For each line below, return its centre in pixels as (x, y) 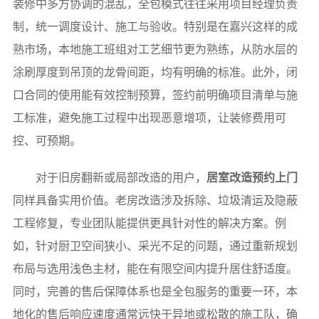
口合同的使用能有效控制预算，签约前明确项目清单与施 (155, 95)
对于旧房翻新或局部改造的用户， (121, 178)
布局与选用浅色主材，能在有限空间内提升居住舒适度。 (155, 269)
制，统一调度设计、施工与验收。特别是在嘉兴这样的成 (155, 27)
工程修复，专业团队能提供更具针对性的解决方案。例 (149, 224)
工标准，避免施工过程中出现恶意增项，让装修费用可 (149, 118)
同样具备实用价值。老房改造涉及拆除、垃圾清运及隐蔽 (155, 201)
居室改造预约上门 (252, 178)
